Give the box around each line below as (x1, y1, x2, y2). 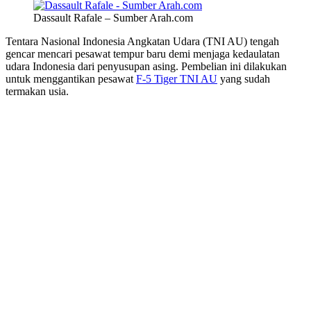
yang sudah (217, 72, 270, 85)
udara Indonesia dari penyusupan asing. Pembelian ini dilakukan (6, 60, 287, 72)
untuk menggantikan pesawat (6, 72, 136, 85)
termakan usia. (6, 85, 69, 97)
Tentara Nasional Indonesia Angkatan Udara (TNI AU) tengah (6, 35, 279, 47)
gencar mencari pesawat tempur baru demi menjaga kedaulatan (6, 47, 280, 60)
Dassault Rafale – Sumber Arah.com (33, 11, 193, 24)
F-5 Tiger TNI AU (136, 72, 217, 85)
